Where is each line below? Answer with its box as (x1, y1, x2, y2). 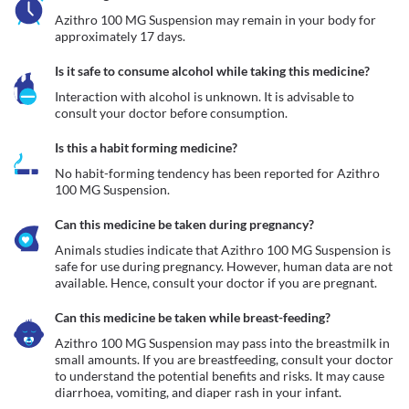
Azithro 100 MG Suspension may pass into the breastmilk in (55, 335, 390, 351)
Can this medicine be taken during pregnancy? (55, 216, 314, 232)
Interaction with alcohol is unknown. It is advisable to (55, 89, 354, 104)
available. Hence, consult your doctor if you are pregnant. (55, 275, 377, 290)
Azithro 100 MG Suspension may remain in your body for (55, 12, 376, 27)
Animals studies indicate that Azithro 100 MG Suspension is (55, 242, 391, 257)
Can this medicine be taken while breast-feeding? (55, 309, 330, 325)
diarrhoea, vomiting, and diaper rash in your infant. (55, 384, 344, 400)
